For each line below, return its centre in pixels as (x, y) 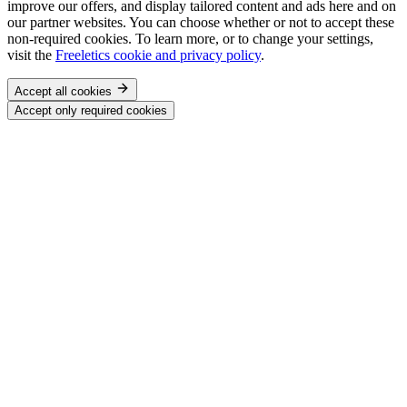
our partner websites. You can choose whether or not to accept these (201, 22)
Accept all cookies (63, 91)
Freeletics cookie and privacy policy (158, 55)
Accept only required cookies (91, 110)
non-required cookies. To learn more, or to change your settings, (190, 38)
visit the (31, 55)
